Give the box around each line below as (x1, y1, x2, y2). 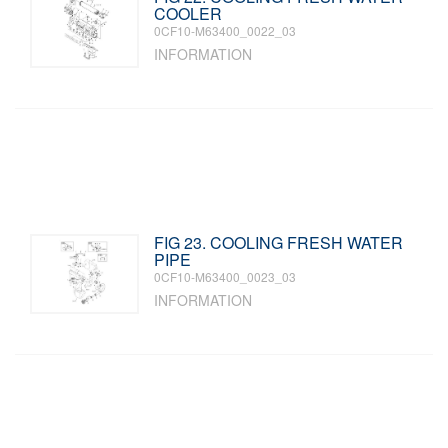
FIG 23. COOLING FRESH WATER (154, 231, 404, 254)
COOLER (154, 2, 223, 25)
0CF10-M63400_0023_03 (154, 268, 297, 285)
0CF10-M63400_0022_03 (154, 22, 297, 39)
